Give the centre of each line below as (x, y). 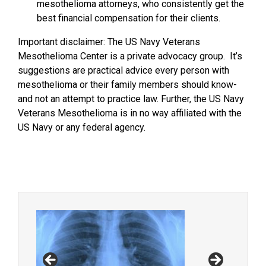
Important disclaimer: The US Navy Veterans (109, 42)
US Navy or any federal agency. (82, 127)
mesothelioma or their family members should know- (127, 85)
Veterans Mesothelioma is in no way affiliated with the (130, 113)
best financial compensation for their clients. (129, 18)
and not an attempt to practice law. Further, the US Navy (131, 99)
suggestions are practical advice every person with (123, 70)
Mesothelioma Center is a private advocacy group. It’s (130, 56)
